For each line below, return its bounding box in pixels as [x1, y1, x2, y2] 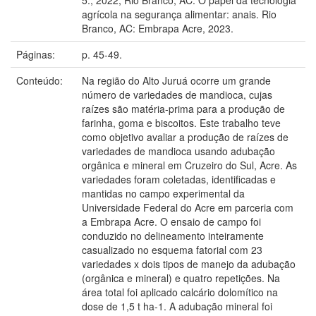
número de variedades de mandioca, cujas [82, 87, 272, 102]
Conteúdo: [16, 73, 66, 87]
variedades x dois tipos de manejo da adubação [82, 256, 296, 271]
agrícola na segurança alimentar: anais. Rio [82, 6, 276, 21]
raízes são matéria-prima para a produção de [82, 101, 285, 116]
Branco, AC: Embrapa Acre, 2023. [82, 20, 233, 35]
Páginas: [16, 47, 58, 61]
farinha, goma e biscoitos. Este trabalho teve [82, 115, 281, 130]
